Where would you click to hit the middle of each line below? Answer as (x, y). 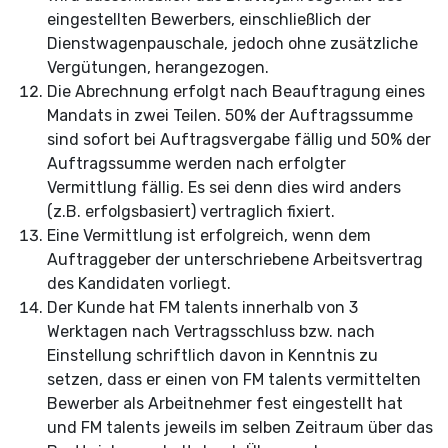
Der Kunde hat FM (115, 307)
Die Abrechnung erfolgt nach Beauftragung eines (236, 91)
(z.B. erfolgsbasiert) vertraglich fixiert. (191, 211)
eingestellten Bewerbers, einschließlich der (209, 19)
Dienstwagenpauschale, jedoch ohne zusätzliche (232, 43)
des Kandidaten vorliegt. (141, 283)
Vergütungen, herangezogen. (158, 67)
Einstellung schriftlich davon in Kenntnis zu (212, 355)
